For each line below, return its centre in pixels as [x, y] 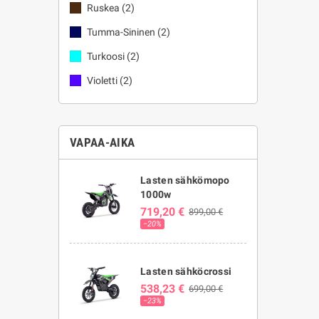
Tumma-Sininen [121, 32]
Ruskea [103, 8]
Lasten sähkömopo [185, 180]
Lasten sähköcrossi [186, 271]
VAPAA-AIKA [103, 142]
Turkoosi [106, 56]
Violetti [102, 80]
